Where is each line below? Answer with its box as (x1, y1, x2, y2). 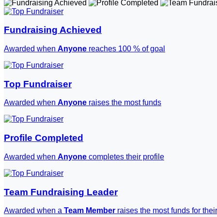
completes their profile (87, 152, 164, 161)
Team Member (64, 206, 115, 215)
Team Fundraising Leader (4, 186, 118, 197)
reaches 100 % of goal (87, 44, 165, 53)
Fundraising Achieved (4, 25, 102, 35)
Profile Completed (4, 133, 83, 143)
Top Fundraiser (4, 78, 72, 89)
